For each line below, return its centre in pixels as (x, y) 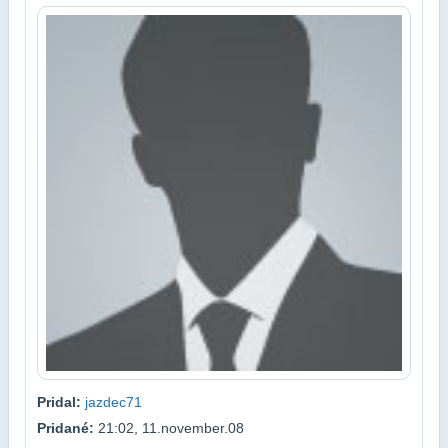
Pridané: (65, 427)
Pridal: (59, 401)
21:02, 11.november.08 (169, 427)
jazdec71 (113, 401)
